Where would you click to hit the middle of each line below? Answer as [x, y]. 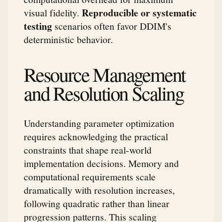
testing [38, 26]
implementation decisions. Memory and [101, 163]
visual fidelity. [53, 12]
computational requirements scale [90, 177]
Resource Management [105, 74]
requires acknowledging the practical [96, 137]
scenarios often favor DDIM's [112, 26]
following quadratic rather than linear [97, 203]
